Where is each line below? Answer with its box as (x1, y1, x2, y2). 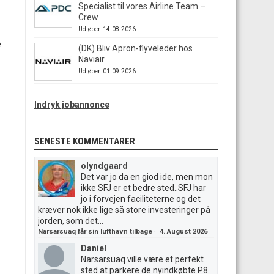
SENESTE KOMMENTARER (34, 136, 135, 147)
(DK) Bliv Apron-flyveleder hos (78, 43, 193, 53)
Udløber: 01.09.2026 (78, 68, 136, 75)
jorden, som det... (38, 216, 103, 226)
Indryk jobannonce (34, 100, 109, 109)
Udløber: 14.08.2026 (78, 26, 136, 32)
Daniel (81, 243, 106, 253)
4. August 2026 (160, 228, 207, 235)
